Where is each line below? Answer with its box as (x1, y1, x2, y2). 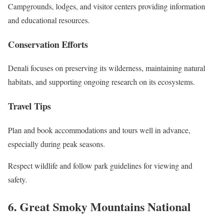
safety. (8, 174, 27, 184)
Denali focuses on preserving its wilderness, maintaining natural (8, 63, 205, 74)
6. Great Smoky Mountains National (8, 197, 191, 215)
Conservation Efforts (8, 37, 88, 51)
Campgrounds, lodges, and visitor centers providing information (8, 1, 205, 11)
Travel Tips (8, 99, 51, 113)
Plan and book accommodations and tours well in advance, (8, 124, 190, 135)
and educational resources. (8, 15, 90, 25)
